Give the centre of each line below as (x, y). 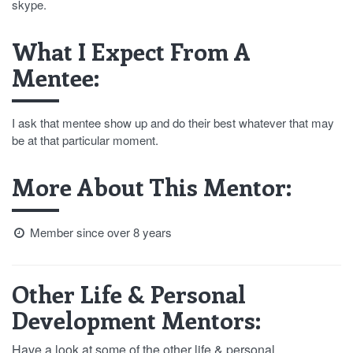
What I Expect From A (131, 51)
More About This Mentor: (152, 187)
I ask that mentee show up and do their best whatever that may (173, 123)
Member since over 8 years (100, 232)
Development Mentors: (136, 320)
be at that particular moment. (85, 140)
